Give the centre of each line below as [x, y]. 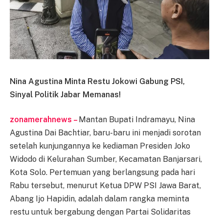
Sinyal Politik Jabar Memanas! [65, 94]
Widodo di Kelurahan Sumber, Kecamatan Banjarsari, [106, 159]
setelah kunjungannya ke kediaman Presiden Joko [100, 146]
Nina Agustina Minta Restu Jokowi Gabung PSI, [97, 81]
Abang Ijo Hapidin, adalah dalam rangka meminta [99, 199]
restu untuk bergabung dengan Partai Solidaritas [100, 212]
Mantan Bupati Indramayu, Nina [137, 120]
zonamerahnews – [44, 120]
